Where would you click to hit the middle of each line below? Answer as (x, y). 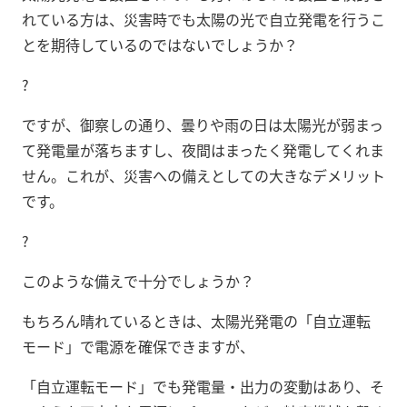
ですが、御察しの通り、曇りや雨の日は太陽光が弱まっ (203, 124)
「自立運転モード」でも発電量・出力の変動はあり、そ (203, 386)
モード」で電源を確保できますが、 (138, 346)
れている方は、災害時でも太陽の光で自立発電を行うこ (203, 19)
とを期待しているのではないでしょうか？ (160, 44)
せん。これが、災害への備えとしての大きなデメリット (203, 175)
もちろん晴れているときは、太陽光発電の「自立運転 (196, 320)
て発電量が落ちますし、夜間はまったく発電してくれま (203, 149)
